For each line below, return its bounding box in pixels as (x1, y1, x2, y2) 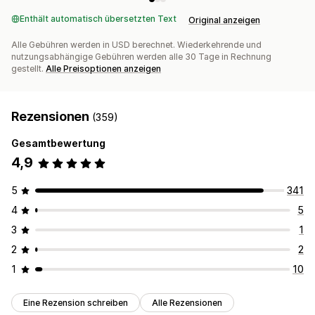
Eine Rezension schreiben (23, 297, 128, 309)
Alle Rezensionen (152, 297, 222, 309)
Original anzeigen (188, 15, 260, 26)
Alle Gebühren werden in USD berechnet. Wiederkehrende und (11, 39, 262, 51)
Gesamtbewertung (11, 137, 105, 150)
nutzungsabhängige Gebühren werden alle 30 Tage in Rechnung (11, 51, 271, 63)
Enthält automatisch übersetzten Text (20, 13, 176, 25)
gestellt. (11, 63, 46, 75)
